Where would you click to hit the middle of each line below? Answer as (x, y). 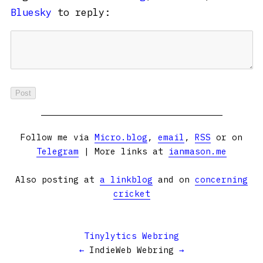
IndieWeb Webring (131, 249)
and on (174, 179)
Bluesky (31, 12)
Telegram (58, 151)
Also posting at (58, 179)
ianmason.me (198, 151)
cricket (131, 193)
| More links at (124, 151)
